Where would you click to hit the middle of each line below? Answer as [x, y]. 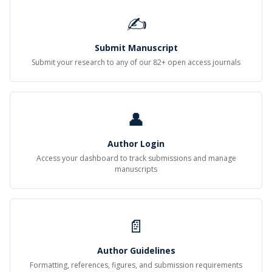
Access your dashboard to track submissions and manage [136, 158]
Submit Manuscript [136, 48]
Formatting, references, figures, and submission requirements [136, 265]
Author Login [136, 144]
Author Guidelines [136, 250]
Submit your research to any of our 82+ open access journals [136, 62]
